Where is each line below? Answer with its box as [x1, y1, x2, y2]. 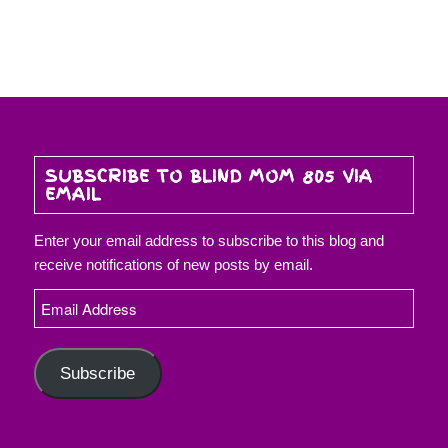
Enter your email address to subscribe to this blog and [33, 231, 384, 249]
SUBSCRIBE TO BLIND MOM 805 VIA [44, 163, 373, 188]
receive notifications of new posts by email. [33, 255, 313, 273]
